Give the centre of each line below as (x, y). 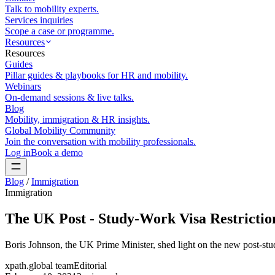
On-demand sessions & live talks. (69, 97)
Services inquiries (39, 20)
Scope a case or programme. (60, 31)
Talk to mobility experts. (52, 9)
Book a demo (57, 153)
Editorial (90, 265)
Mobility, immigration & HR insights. (77, 119)
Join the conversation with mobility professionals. (100, 141)
